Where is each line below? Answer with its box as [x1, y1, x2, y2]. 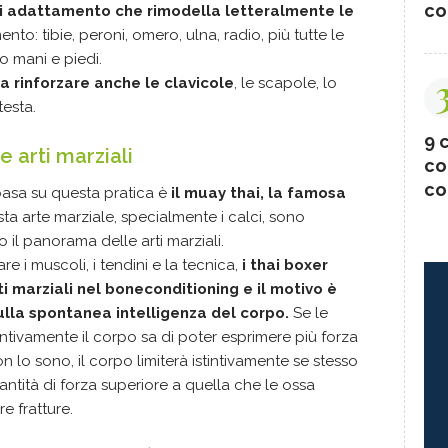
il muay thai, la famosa [171, 184, 346, 202]
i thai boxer [242, 256, 328, 274]
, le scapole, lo [234, 74, 337, 92]
